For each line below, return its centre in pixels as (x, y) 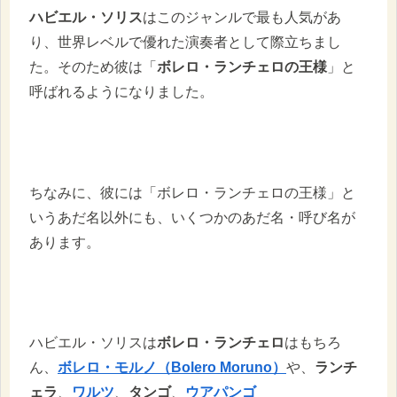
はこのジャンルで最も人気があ (242, 18)
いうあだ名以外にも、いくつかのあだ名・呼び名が (192, 217)
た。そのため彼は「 (93, 67)
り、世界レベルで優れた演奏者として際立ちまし (185, 43)
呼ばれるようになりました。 (121, 92)
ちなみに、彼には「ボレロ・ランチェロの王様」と (192, 192)
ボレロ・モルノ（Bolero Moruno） (172, 368)
